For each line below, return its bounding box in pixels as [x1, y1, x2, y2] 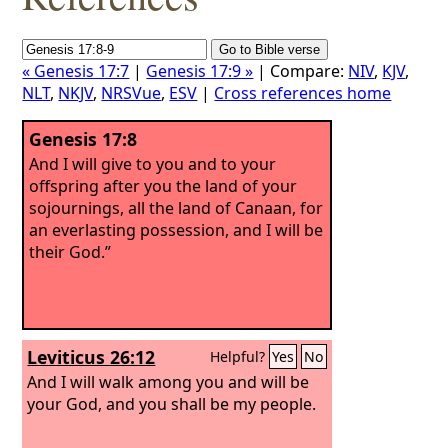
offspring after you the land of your [29, 174, 298, 197]
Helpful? [210, 347, 270, 366]
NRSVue [101, 82, 162, 104]
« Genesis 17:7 [22, 60, 130, 82]
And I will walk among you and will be [27, 370, 310, 393]
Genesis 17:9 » [146, 60, 254, 82]
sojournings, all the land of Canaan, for [29, 196, 324, 219]
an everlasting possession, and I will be [29, 218, 324, 241]
